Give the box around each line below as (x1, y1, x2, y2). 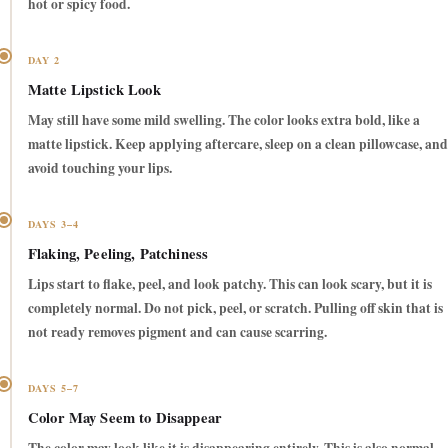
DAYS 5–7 (28, 381, 80, 396)
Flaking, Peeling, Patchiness (28, 243, 209, 265)
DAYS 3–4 (28, 217, 80, 232)
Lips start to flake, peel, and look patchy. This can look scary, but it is (28, 274, 432, 295)
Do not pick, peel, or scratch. (144, 298, 311, 319)
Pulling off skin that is (311, 298, 443, 319)
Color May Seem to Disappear (28, 407, 222, 429)
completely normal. (28, 298, 144, 319)
